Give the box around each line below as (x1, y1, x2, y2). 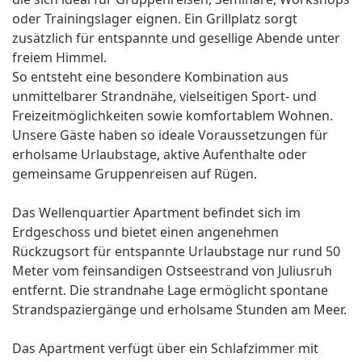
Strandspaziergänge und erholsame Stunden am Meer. (12, 301, 347, 319)
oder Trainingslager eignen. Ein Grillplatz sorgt (12, 10, 297, 28)
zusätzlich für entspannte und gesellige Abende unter (12, 29, 340, 48)
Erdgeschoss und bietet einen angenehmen (12, 223, 279, 242)
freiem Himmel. (12, 48, 107, 67)
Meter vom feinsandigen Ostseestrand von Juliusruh (12, 262, 332, 280)
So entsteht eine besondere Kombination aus (12, 68, 288, 86)
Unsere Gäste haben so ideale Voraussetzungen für (12, 126, 328, 145)
